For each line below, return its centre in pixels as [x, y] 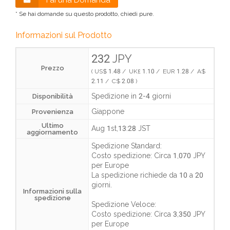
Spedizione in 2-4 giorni [131, 96]
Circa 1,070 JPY [179, 156]
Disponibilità [52, 96]
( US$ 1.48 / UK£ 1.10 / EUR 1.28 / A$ [148, 71]
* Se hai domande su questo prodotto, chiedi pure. [85, 14]
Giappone [108, 111]
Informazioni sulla [52, 191]
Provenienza [52, 112]
